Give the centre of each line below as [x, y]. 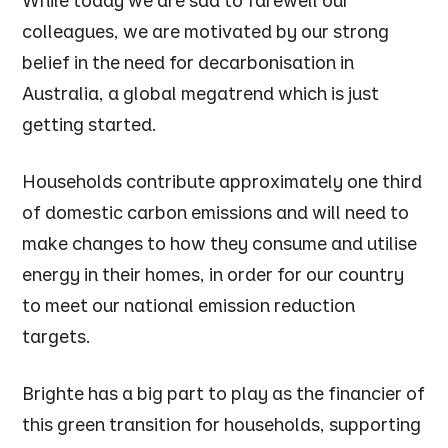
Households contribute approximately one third [222, 182]
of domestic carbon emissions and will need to [216, 213]
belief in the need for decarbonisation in [188, 63]
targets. [57, 337]
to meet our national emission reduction [189, 306]
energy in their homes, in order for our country [213, 275]
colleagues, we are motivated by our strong [206, 32]
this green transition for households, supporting [222, 425]
